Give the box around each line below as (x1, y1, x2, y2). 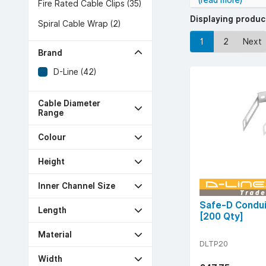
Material (38, 230, 72, 239)
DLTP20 (199, 238, 228, 248)
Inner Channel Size (38, 181, 115, 191)
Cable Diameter (38, 99, 100, 108)
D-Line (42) (53, 67, 96, 77)
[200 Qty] (199, 210, 243, 222)
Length (38, 205, 66, 215)
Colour (38, 132, 66, 142)
